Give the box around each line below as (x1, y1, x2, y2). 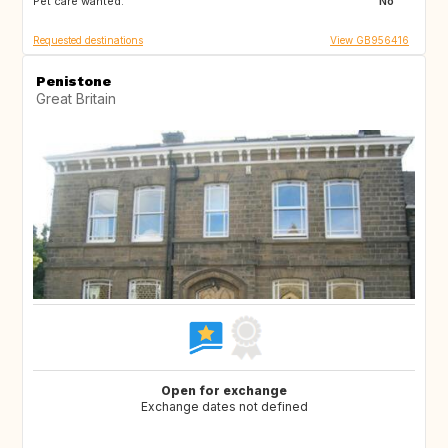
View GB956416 (330, 34, 409, 47)
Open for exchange (161, 383, 287, 399)
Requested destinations (33, 34, 143, 47)
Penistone (36, 73, 111, 90)
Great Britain (36, 90, 116, 108)
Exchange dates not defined (140, 399, 308, 415)
